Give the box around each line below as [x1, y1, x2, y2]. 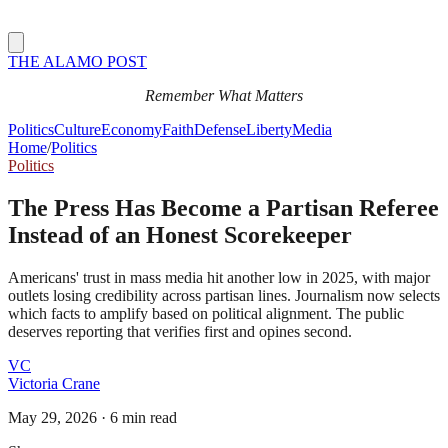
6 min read [110, 408, 177, 426]
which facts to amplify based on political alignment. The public [8, 304, 404, 322]
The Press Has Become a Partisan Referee [8, 194, 439, 221]
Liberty [246, 121, 292, 138]
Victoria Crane [8, 374, 100, 392]
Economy [101, 121, 162, 138]
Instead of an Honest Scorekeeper [8, 221, 352, 248]
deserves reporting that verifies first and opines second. [8, 322, 352, 340]
